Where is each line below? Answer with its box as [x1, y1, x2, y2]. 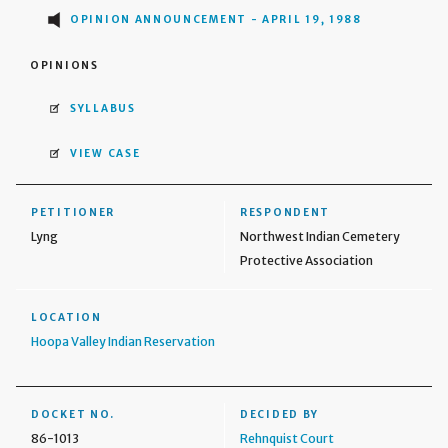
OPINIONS [30, 58, 99, 72]
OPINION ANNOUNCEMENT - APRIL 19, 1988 [70, 13, 362, 27]
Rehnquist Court [240, 430, 334, 446]
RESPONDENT [240, 205, 330, 219]
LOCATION [31, 310, 102, 324]
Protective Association [240, 252, 373, 268]
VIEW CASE [70, 146, 141, 160]
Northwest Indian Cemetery [240, 228, 400, 244]
